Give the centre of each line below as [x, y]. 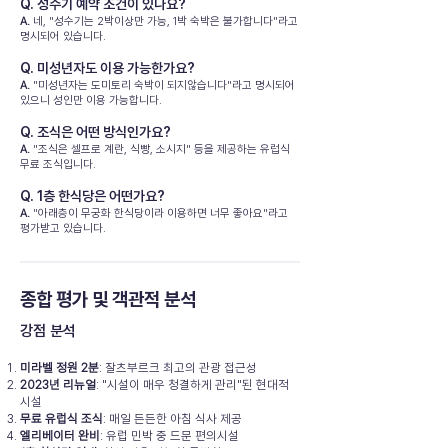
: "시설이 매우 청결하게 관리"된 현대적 [192, 384]
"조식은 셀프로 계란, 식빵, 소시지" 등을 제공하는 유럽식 [160, 149]
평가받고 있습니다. [63, 228]
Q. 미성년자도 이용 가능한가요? [107, 68]
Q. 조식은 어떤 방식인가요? [95, 132]
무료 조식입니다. [58, 164]
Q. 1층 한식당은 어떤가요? [92, 196]
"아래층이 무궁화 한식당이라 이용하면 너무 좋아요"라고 [159, 213]
